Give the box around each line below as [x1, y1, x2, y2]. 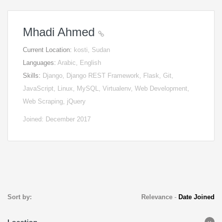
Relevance [141, 193, 172, 201]
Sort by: [7, 193, 32, 201]
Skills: [23, 72, 43, 79]
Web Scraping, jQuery [23, 98, 86, 105]
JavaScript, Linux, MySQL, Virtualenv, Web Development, [23, 85, 189, 92]
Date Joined [178, 193, 215, 201]
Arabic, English [57, 59, 101, 66]
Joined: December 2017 [23, 115, 91, 123]
